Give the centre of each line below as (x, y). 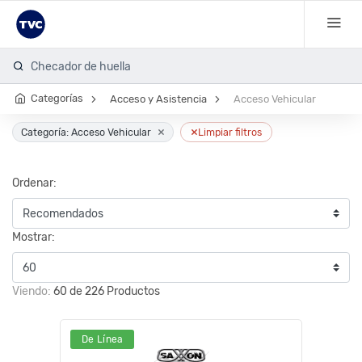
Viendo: (33, 291)
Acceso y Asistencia (158, 99)
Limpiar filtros (230, 132)
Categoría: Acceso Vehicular (86, 132)
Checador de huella (81, 66)
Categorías (57, 99)
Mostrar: (34, 237)
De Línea (103, 339)
